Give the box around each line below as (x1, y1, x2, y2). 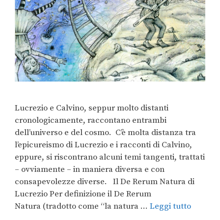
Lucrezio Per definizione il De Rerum (15, 189, 151, 200)
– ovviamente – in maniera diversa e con (15, 164, 165, 175)
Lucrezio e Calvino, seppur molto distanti (15, 103, 168, 114)
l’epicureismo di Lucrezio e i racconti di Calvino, (15, 139, 192, 151)
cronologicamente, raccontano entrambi (15, 115, 166, 126)
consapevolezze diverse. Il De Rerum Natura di (15, 176, 194, 188)
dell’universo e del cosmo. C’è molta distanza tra (15, 127, 196, 138)
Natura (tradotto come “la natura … (15, 201, 150, 212)
